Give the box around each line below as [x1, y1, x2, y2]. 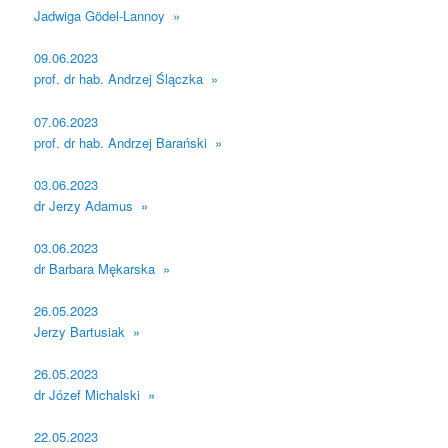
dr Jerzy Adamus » [34, 195, 149, 215]
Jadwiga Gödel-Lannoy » [34, 6, 181, 26]
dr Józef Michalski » [34, 385, 156, 405]
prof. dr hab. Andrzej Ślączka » [34, 69, 219, 89]
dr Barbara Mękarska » [34, 258, 171, 278]
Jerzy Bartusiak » [34, 321, 141, 341]
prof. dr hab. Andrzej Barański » [34, 132, 223, 152]
